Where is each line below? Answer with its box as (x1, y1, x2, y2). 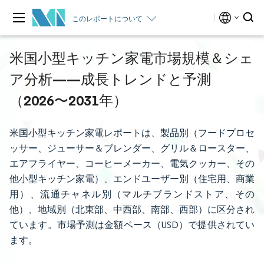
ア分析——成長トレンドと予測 (9, 70, 211, 88)
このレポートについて (72, 14, 143, 23)
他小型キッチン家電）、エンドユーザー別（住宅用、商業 (9, 173, 255, 184)
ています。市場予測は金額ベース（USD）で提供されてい (9, 219, 255, 230)
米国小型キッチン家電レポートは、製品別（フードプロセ (9, 127, 255, 138)
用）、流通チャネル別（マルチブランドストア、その (9, 189, 255, 200)
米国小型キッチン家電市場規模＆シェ (9, 49, 253, 67)
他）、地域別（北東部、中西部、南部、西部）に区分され (9, 204, 255, 215)
